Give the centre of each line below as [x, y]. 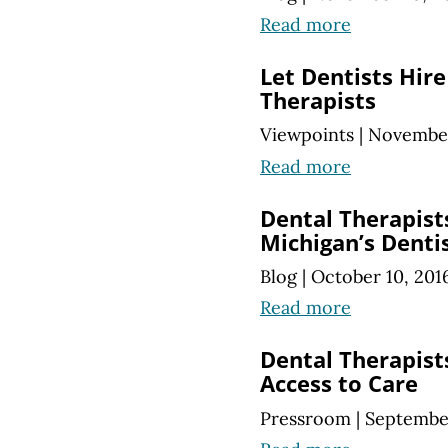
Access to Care [339, 384]
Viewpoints [307, 135]
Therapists [318, 101]
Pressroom [305, 418]
